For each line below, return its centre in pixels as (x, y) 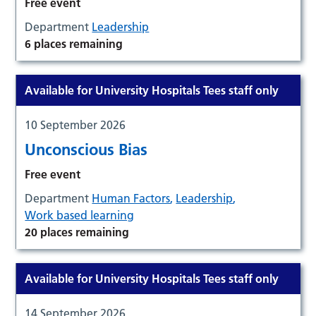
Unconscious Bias (86, 149)
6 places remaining (74, 43)
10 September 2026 (75, 124)
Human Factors (131, 198)
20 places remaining (77, 232)
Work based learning (80, 215)
